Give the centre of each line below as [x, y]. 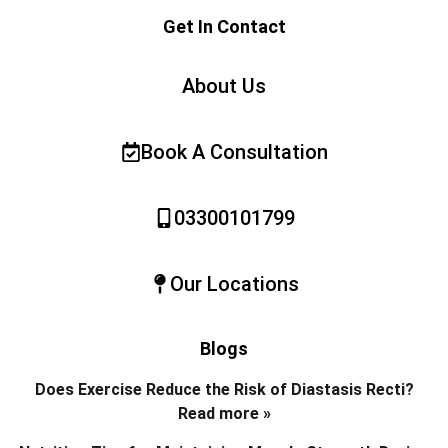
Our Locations [234, 284]
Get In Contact [224, 27]
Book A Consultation [234, 152]
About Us [224, 86]
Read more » [224, 414]
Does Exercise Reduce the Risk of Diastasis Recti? [224, 390]
